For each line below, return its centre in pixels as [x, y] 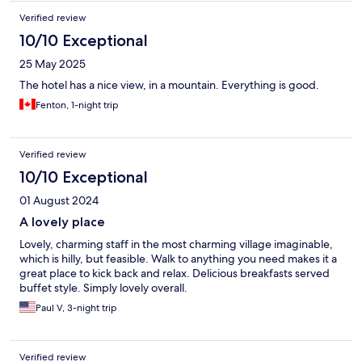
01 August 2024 [59, 201]
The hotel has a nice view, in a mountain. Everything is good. [169, 85]
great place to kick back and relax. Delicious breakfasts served [175, 274]
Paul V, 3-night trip [76, 308]
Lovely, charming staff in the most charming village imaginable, [176, 244]
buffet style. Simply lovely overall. [103, 288]
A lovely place [62, 222]
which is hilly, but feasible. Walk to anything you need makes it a [178, 259]
